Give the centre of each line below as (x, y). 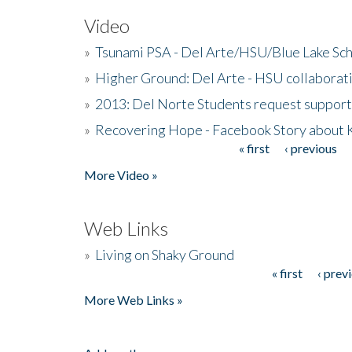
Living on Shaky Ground (165, 254)
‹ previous (310, 148)
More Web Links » (134, 299)
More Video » (121, 174)
